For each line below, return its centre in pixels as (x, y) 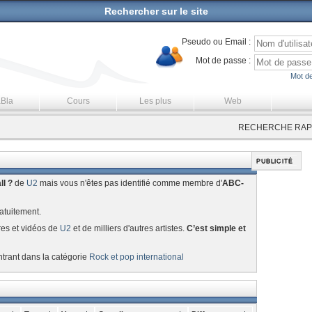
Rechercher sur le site (156, 11)
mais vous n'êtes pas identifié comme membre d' (130, 183)
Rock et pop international (136, 257)
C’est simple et (216, 228)
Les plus (155, 101)
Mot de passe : (224, 61)
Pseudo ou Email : (217, 42)
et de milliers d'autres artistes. (128, 228)
